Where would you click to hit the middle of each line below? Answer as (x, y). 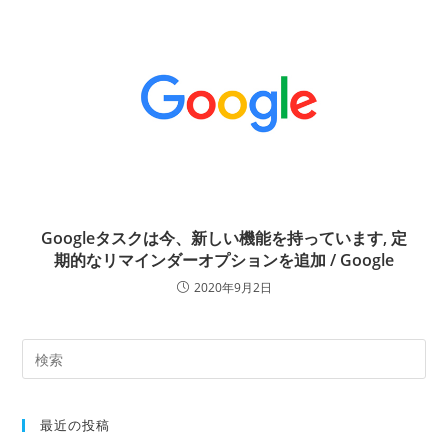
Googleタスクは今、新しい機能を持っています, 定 (224, 238)
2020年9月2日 (232, 288)
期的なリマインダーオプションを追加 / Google (224, 260)
